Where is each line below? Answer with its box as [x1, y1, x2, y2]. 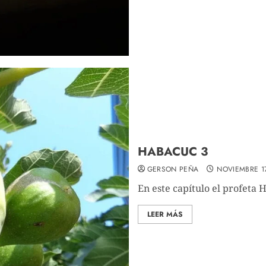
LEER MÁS [147, 208, 183, 220]
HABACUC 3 [137, 142, 208, 160]
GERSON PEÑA [147, 163, 199, 175]
